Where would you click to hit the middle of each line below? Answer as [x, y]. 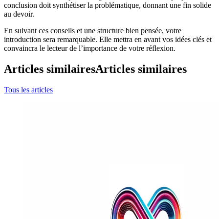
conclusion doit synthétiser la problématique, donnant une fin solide [108, 5]
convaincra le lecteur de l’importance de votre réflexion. [90, 48]
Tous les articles [28, 90]
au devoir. [19, 14]
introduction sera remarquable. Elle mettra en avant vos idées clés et [108, 40]
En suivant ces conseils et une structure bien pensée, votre [93, 31]
